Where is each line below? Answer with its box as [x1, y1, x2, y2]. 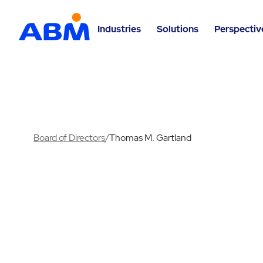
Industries [97, 22, 141, 35]
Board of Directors [33, 131, 106, 144]
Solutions [156, 22, 198, 35]
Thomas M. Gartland [109, 131, 192, 144]
